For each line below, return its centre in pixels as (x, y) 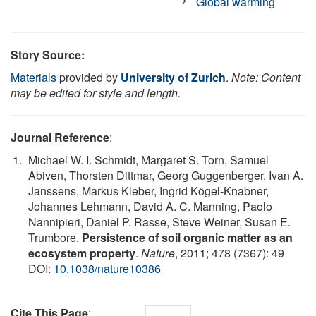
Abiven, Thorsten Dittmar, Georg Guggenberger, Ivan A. (166, 175)
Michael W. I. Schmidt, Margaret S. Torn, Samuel (148, 159)
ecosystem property (82, 253)
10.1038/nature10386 (107, 268)
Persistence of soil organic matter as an (187, 237)
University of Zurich (173, 77)
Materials (34, 77)
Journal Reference (60, 137)
